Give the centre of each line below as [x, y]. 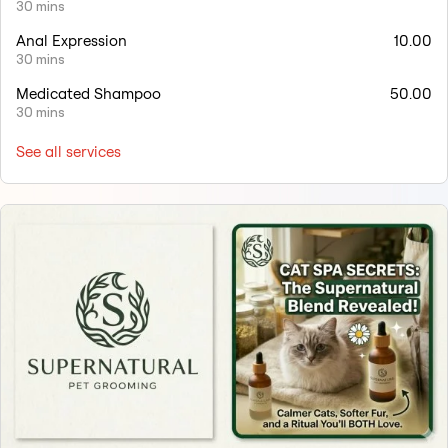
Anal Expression [71, 41]
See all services [68, 152]
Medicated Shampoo [88, 94]
